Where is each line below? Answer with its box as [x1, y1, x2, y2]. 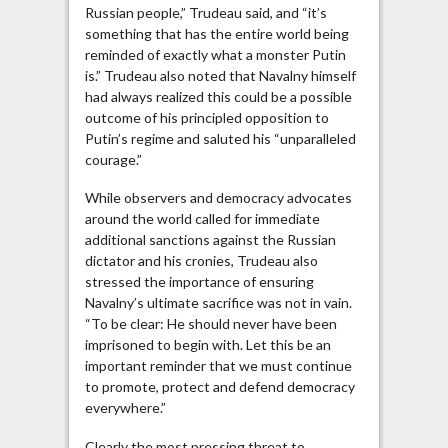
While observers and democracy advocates [84, 189, 352, 207]
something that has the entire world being [84, 24, 349, 42]
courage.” [84, 150, 142, 168]
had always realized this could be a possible [84, 87, 352, 105]
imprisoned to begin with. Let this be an [84, 336, 331, 354]
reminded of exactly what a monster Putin [84, 45, 346, 63]
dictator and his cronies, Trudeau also [84, 252, 318, 270]
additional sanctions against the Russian [84, 231, 336, 249]
